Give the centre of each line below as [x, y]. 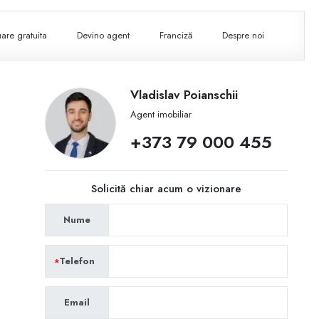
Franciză [176, 36]
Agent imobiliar [161, 114]
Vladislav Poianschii [184, 95]
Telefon [77, 261]
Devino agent [104, 36]
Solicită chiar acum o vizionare [166, 189]
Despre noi [244, 36]
